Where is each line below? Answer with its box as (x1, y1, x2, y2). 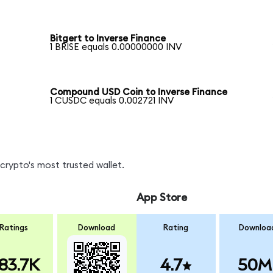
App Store (136, 193, 187, 204)
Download (78, 223, 116, 232)
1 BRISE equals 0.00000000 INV (50, 43, 182, 52)
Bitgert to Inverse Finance (50, 34, 166, 44)
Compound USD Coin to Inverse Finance (50, 88, 228, 97)
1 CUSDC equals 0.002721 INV (50, 96, 174, 106)
